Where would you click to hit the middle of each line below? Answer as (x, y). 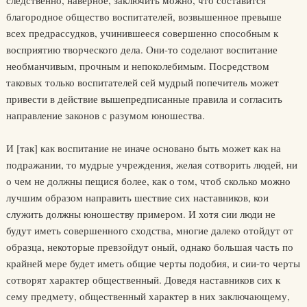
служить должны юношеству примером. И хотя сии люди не (140, 214)
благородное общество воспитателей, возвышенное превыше (144, 17)
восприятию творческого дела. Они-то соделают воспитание (142, 50)
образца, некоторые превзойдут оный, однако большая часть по (149, 247)
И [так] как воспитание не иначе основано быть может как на (143, 148)
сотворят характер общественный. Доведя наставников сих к (143, 280)
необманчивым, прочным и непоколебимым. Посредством (137, 66)
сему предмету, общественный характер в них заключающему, (148, 296)
